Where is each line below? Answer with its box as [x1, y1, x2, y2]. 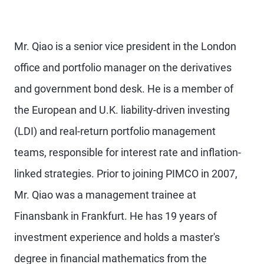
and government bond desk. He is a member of [14, 82, 233, 95]
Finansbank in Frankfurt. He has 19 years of [14, 210, 217, 222]
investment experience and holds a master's [14, 231, 220, 243]
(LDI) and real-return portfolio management [14, 125, 216, 137]
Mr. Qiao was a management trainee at [14, 189, 196, 201]
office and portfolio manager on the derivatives [14, 61, 232, 74]
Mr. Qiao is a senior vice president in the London [14, 40, 236, 52]
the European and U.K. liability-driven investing [14, 104, 230, 116]
